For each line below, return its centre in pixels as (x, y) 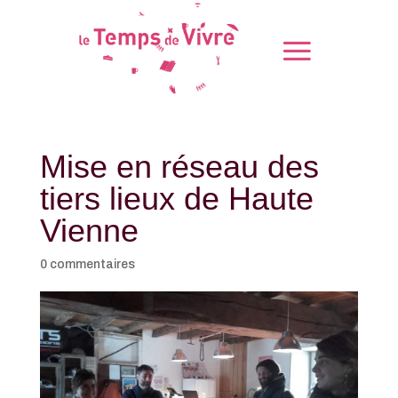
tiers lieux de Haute (176, 198)
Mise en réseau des (179, 166)
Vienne (89, 230)
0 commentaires (87, 264)
